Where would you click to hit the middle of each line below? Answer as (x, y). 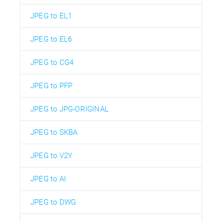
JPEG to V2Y (52, 155)
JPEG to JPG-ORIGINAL (69, 109)
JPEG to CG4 (52, 62)
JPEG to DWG (53, 202)
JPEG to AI (48, 179)
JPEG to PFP (52, 85)
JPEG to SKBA (54, 132)
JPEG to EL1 (51, 16)
